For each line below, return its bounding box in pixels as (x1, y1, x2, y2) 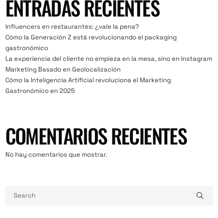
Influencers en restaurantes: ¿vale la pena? (5, 22, 139, 31)
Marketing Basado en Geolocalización (5, 65, 121, 73)
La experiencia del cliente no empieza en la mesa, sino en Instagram (5, 54, 212, 63)
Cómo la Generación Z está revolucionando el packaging (5, 33, 177, 41)
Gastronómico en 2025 (5, 86, 75, 95)
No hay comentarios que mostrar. (5, 150, 107, 159)
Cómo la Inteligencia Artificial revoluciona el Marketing (5, 75, 171, 84)
